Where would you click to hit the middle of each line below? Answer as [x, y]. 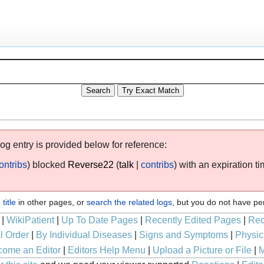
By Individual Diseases [84, 235]
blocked [49, 164]
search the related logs [129, 202]
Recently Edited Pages [193, 220]
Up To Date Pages [100, 220]
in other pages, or [51, 202]
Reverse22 [91, 164]
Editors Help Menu [106, 250]
